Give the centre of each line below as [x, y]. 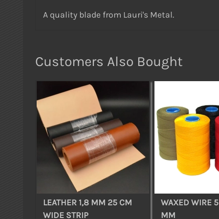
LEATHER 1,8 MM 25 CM [88, 202]
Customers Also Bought [109, 62]
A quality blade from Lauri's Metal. [109, 15]
